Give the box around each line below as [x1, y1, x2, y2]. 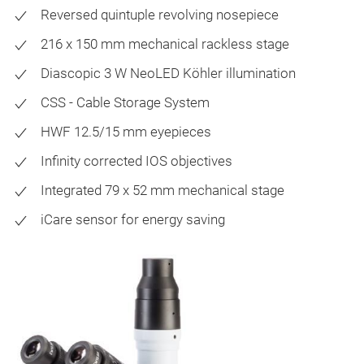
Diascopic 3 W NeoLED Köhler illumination [41, 64, 296, 81]
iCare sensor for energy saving [41, 210, 225, 227]
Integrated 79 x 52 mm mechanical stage [41, 181, 284, 198]
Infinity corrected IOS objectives [41, 152, 232, 169]
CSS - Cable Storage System [41, 93, 210, 110]
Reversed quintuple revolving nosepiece [41, 6, 279, 23]
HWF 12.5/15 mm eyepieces [41, 123, 211, 140]
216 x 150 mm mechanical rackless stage [41, 35, 289, 52]
